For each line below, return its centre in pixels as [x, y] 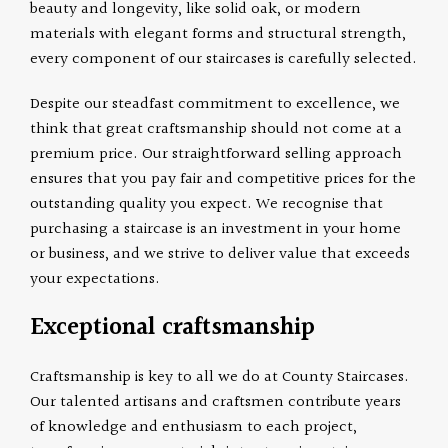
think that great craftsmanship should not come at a [216, 129]
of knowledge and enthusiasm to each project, [194, 427]
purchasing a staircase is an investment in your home [216, 229]
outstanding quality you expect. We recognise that [207, 204]
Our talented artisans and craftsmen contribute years [216, 402]
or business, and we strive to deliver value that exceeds [220, 254]
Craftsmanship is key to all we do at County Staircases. [220, 377]
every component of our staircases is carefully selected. [224, 59]
